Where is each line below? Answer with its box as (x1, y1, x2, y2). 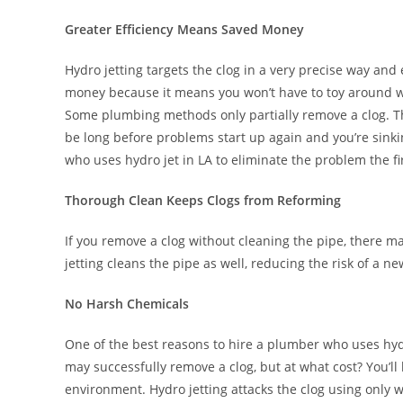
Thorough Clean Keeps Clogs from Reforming (65, 192, 341, 209)
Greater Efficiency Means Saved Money (65, 21, 304, 38)
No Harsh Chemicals (65, 295, 189, 312)
